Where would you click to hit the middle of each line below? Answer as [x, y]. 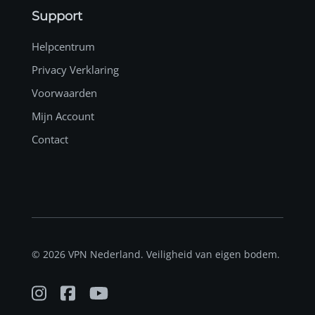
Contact [50, 139]
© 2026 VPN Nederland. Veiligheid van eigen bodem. [156, 254]
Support [57, 16]
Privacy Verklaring [75, 69]
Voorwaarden [64, 92]
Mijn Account [63, 116]
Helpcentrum [63, 46]
